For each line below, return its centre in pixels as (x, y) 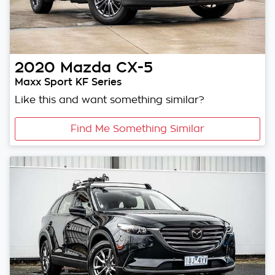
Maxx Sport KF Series (68, 82)
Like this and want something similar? (110, 100)
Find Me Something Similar (137, 129)
